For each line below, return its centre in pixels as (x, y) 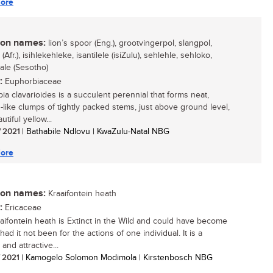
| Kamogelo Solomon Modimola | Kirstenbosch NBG (116, 258)
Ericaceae (22, 208)
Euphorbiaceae (32, 82)
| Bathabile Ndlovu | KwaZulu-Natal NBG (94, 132)
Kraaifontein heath (81, 194)
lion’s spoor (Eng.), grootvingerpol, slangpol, (129, 43)
